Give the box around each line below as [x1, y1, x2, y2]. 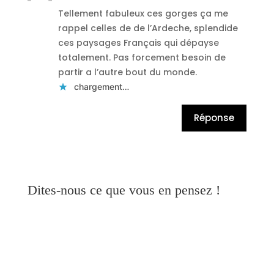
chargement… [73, 81, 129, 92]
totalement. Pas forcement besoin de [57, 51, 226, 64]
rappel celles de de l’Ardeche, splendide [57, 21, 238, 34]
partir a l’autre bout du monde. [57, 65, 197, 78]
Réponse [194, 111, 235, 125]
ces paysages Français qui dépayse [57, 36, 219, 49]
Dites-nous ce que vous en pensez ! [27, 182, 220, 198]
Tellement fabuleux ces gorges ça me [57, 7, 228, 20]
